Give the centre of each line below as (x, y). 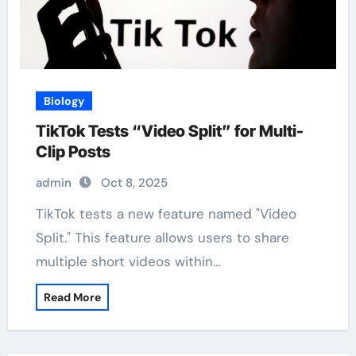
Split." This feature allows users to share (162, 238)
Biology (64, 101)
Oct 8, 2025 (134, 183)
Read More (72, 297)
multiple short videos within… (128, 261)
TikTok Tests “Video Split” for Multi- (169, 131)
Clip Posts (73, 152)
